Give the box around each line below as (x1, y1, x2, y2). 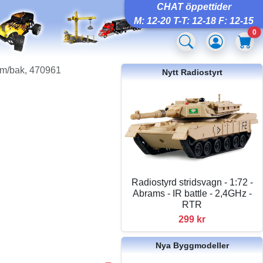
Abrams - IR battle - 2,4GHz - (132, 188, 252, 198)
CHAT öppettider (156, 2, 231, 12)
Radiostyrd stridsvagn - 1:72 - (131, 177, 253, 187)
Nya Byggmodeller (155, 240, 229, 250)
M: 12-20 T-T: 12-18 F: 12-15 (134, 16, 254, 26)
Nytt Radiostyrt (161, 68, 222, 77)
